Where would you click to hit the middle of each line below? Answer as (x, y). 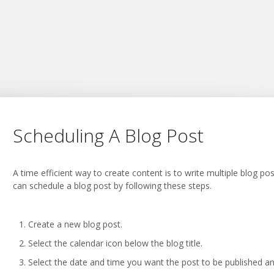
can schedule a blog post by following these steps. (113, 186)
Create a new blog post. (76, 224)
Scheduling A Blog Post (109, 135)
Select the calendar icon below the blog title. (116, 243)
